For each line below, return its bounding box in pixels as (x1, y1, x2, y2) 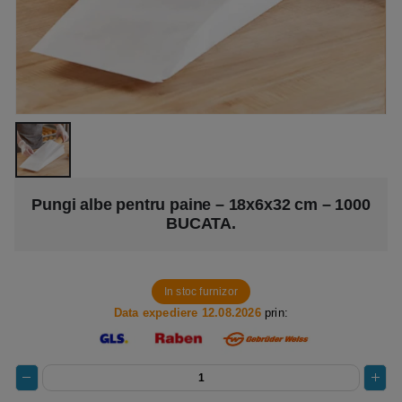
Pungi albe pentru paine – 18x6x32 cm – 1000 (31, 196, 371, 214)
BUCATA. (166, 214, 236, 233)
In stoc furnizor (163, 285, 239, 299)
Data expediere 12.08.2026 (113, 306, 261, 320)
